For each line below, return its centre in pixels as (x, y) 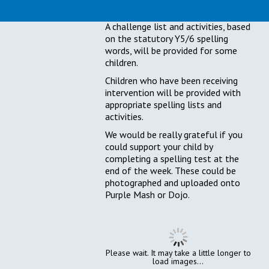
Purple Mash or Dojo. (148, 195)
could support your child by (159, 147)
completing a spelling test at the (172, 159)
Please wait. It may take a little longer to (178, 253)
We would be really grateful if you (174, 135)
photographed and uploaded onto (173, 183)
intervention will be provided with (173, 93)
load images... (178, 261)
